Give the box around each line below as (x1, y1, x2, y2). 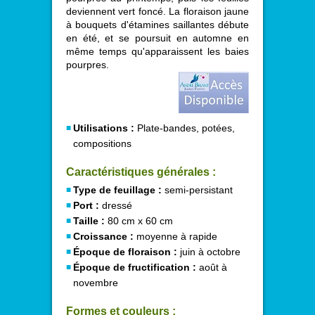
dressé (99, 200, 132, 211)
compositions (73, 138, 131, 149)
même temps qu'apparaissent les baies (66, 46, 249, 57)
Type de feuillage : (73, 184, 162, 195)
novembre (73, 277, 118, 288)
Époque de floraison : (73, 246, 177, 257)
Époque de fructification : (73, 262, 196, 273)
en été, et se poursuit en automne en (66, 32, 249, 44)
